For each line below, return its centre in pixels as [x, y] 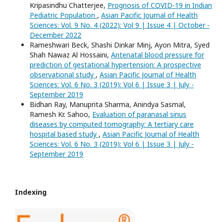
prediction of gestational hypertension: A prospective [115, 65]
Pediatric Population [63, 15]
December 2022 [55, 35]
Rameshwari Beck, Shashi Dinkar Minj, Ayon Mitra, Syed [120, 45]
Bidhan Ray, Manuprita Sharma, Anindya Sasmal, [108, 104]
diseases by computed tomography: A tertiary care [112, 124]
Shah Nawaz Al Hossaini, [70, 55]
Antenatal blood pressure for [158, 55]
